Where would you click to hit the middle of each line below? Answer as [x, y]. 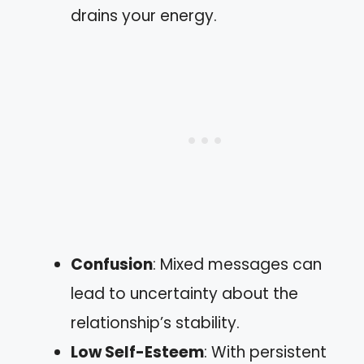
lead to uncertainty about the [184, 293]
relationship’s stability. [155, 323]
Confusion [112, 264]
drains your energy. [144, 15]
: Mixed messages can [237, 264]
